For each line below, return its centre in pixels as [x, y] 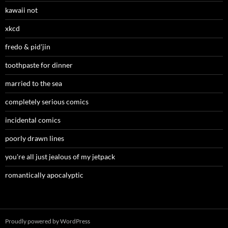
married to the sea [34, 83]
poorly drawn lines [35, 138]
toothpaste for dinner [39, 65]
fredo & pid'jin [28, 47]
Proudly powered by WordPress [48, 221]
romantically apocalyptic [44, 175]
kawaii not [21, 10]
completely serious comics [47, 102]
